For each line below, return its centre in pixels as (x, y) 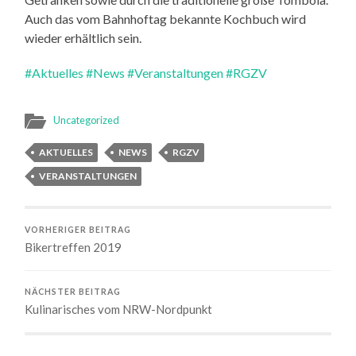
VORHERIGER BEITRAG (78, 229)
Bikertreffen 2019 (74, 247)
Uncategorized (87, 120)
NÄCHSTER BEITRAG (73, 291)
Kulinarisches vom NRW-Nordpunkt (119, 309)
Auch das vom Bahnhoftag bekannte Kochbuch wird (166, 18)
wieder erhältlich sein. (83, 37)
